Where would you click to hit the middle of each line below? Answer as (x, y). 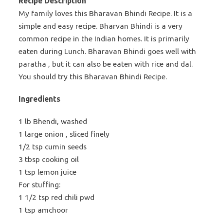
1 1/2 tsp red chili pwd (56, 197)
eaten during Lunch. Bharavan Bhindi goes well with (107, 51)
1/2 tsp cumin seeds (53, 146)
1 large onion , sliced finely (64, 134)
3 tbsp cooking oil (49, 159)
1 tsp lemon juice (47, 172)
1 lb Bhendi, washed (53, 121)
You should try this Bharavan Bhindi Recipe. (93, 76)
